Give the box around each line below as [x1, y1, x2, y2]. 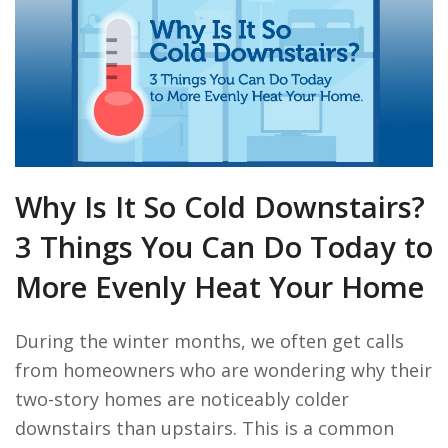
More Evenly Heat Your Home [15, 267, 424, 308]
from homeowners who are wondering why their [15, 358, 432, 383]
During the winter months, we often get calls [15, 329, 404, 354]
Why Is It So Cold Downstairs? [15, 187, 425, 228]
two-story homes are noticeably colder [15, 387, 349, 412]
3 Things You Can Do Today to [15, 227, 433, 268]
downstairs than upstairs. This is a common [15, 416, 394, 441]
